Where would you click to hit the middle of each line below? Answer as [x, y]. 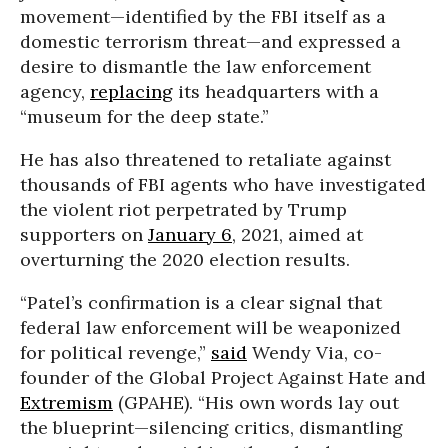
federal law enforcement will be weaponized [210, 327]
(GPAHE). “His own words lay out [256, 402]
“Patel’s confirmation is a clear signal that [201, 302]
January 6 [190, 234]
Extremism [66, 402]
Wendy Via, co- [314, 352]
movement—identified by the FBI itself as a [203, 16]
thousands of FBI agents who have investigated [223, 184]
